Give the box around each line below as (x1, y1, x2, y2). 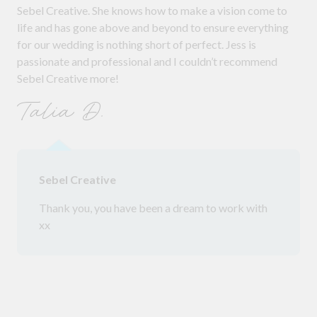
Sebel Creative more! (17, 71, 119, 86)
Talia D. (17, 96, 109, 130)
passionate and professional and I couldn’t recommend (17, 54, 277, 69)
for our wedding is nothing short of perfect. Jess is (17, 38, 256, 52)
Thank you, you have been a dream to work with (39, 201, 267, 215)
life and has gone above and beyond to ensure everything (17, 21, 289, 35)
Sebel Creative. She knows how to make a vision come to (17, 4, 287, 18)
